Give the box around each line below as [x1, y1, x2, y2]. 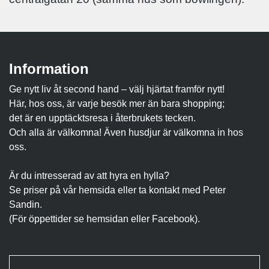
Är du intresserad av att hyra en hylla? [9, 171, 169, 181]
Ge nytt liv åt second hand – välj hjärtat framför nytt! [9, 84, 225, 95]
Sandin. [9, 199, 42, 210]
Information [9, 61, 89, 77]
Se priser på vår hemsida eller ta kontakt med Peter [9, 185, 226, 196]
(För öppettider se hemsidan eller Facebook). [9, 214, 200, 225]
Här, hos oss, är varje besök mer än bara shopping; [9, 98, 225, 109]
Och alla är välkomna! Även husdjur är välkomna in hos [9, 127, 243, 138]
